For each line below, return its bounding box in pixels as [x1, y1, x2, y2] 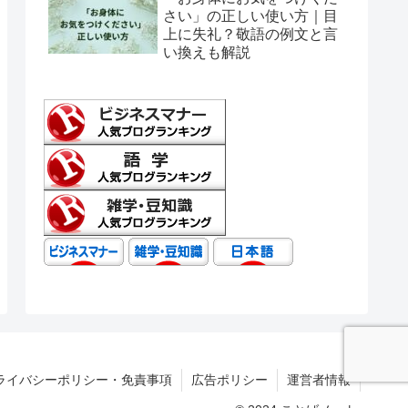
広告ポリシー [191, 372, 268, 387]
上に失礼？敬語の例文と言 [163, 26, 338, 43]
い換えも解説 [163, 45, 250, 61]
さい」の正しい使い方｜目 [163, 8, 338, 25]
